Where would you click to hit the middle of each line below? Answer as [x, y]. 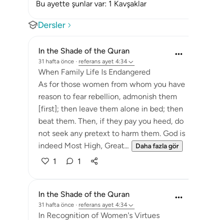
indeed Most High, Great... [83, 146]
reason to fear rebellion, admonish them [108, 96]
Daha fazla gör [157, 146]
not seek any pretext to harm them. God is [112, 133]
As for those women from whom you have [112, 84]
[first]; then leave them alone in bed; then [111, 109]
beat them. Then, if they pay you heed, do [111, 121]
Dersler [52, 25]
